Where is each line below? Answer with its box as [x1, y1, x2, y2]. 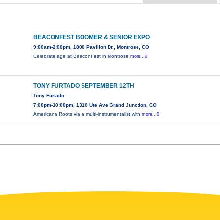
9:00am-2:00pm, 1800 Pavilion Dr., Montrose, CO [33, 44, 150, 50]
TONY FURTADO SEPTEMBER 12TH [33, 82, 135, 90]
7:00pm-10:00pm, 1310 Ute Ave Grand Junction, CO [33, 102, 157, 108]
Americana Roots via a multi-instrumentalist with [33, 111, 142, 117]
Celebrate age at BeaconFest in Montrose [33, 54, 131, 59]
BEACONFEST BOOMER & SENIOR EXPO [33, 34, 150, 41]
